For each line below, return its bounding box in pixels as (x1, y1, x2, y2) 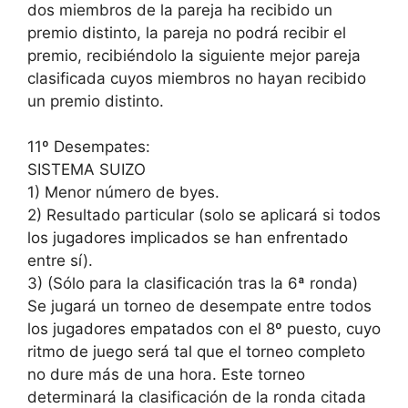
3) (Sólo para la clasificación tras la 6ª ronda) (27, 274, 358, 292)
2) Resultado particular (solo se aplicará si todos (27, 206, 381, 224)
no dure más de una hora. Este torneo (27, 365, 305, 383)
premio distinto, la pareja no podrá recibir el (27, 23, 346, 42)
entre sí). (27, 251, 93, 270)
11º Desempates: (27, 138, 150, 156)
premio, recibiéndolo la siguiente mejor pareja (27, 46, 361, 65)
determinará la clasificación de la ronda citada (27, 388, 366, 406)
